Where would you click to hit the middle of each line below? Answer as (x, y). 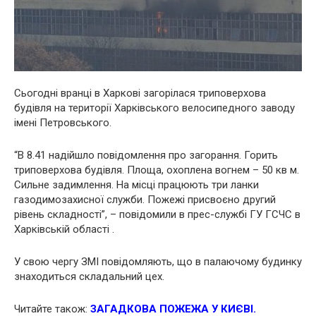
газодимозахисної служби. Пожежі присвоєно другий (145, 200)
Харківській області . (64, 230)
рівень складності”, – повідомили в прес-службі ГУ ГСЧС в (157, 215)
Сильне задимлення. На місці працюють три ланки (136, 185)
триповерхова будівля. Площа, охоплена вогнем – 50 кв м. (157, 170)
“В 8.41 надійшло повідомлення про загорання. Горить (146, 156)
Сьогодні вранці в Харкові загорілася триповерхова (140, 93)
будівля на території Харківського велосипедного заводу (154, 108)
